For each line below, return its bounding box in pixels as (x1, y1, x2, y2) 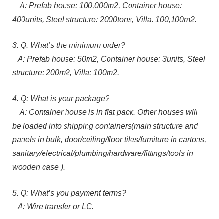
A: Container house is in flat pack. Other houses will (12, 108, 197, 116)
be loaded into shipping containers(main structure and (12, 121, 198, 130)
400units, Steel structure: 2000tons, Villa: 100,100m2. (12, 15, 197, 23)
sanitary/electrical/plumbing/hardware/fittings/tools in (12, 149, 193, 157)
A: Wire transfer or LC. (12, 202, 94, 211)
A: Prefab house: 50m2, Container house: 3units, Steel (12, 54, 205, 63)
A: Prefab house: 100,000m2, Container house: (12, 1, 182, 10)
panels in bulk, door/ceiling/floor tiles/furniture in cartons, (12, 135, 206, 144)
